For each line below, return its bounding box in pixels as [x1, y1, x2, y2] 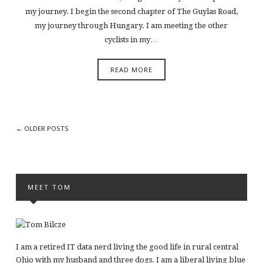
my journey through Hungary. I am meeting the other [35, 21, 228, 31]
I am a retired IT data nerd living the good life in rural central [15, 242, 238, 251]
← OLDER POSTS [15, 123, 69, 133]
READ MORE [110, 65, 153, 74]
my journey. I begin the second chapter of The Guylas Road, [25, 7, 238, 16]
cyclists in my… [104, 35, 159, 45]
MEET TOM [27, 183, 71, 192]
